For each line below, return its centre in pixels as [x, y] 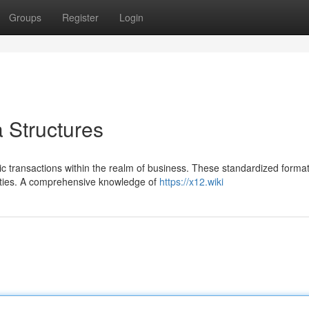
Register [80, 17]
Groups [25, 17]
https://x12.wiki [191, 181]
